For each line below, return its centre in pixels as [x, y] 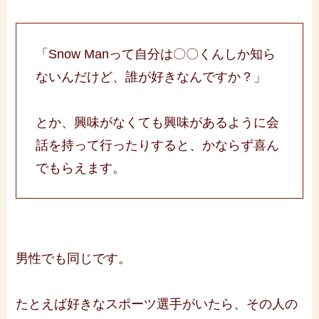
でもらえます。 [81, 168]
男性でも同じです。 [74, 259]
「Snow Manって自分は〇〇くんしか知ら [156, 54]
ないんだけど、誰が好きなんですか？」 [151, 77]
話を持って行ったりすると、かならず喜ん [158, 145]
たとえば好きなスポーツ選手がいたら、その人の [157, 304]
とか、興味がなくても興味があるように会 [158, 122]
